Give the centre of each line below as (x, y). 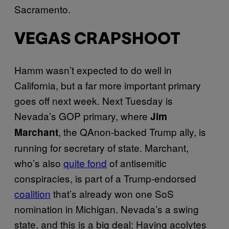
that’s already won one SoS (112, 194)
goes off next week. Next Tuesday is (94, 101)
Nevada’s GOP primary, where (82, 116)
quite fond (85, 163)
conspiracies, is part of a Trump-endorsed (105, 178)
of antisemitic (137, 163)
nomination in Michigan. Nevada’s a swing (107, 209)
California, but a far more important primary (108, 85)
